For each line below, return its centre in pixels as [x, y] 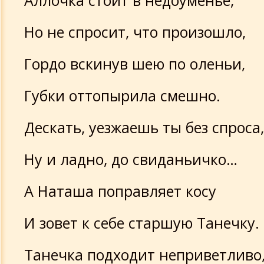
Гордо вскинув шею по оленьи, [135, 64]
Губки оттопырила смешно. [122, 95]
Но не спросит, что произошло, [135, 32]
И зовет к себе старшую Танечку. [142, 223]
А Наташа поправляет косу [120, 191]
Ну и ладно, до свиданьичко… [131, 159]
